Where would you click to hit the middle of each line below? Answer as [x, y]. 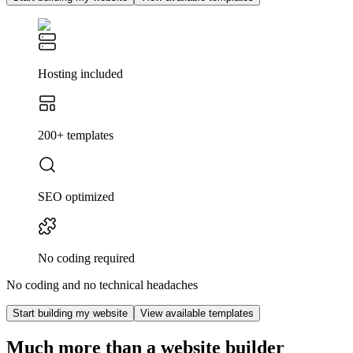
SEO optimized [76, 196]
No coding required [86, 258]
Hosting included [80, 73]
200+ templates [76, 135]
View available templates [197, 313]
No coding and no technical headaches [102, 284]
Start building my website [70, 313]
